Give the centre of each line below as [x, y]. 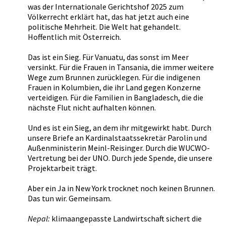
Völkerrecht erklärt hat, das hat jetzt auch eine [108, 17]
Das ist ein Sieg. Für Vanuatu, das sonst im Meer [108, 57]
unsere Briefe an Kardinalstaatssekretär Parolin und [117, 138]
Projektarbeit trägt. [62, 168]
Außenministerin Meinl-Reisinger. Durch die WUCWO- [119, 148]
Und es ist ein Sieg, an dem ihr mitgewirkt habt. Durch [120, 128]
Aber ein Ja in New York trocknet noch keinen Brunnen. [121, 188]
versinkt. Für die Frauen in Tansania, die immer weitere [121, 67]
